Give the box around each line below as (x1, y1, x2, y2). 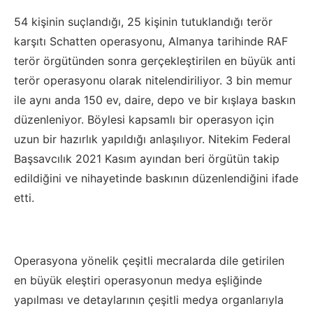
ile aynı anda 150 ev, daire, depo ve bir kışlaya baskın (14, 93, 296, 107)
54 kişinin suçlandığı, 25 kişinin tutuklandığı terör (14, 15, 272, 29)
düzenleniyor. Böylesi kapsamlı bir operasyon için (14, 112, 274, 126)
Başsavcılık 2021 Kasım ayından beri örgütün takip (14, 152, 279, 166)
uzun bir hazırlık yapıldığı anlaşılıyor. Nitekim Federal (14, 132, 291, 146)
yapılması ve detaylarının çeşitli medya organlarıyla (14, 293, 284, 307)
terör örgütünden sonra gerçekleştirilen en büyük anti (14, 54, 296, 68)
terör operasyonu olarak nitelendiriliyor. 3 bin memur (14, 73, 292, 87)
